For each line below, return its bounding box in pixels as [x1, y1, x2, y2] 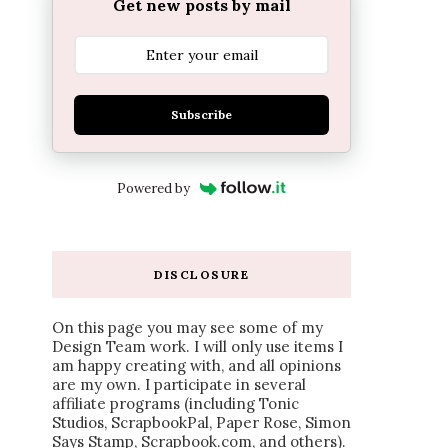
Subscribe [171, 107, 232, 122]
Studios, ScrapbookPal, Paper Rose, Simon [52, 412, 351, 432]
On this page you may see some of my [52, 317, 323, 337]
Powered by [117, 179, 191, 197]
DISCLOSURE [154, 266, 249, 282]
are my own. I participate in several [52, 374, 306, 394]
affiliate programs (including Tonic [52, 393, 299, 413]
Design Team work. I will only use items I [52, 336, 343, 356]
